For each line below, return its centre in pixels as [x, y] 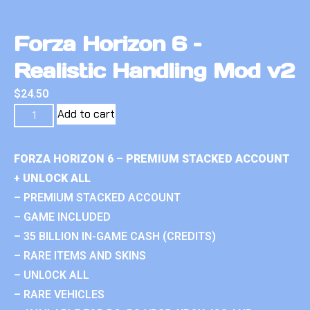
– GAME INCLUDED [62, 217]
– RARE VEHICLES [59, 294]
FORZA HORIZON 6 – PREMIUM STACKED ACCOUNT [152, 158]
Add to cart [86, 113]
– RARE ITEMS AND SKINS [80, 255]
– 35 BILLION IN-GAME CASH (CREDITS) [115, 236]
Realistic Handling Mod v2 [154, 70]
